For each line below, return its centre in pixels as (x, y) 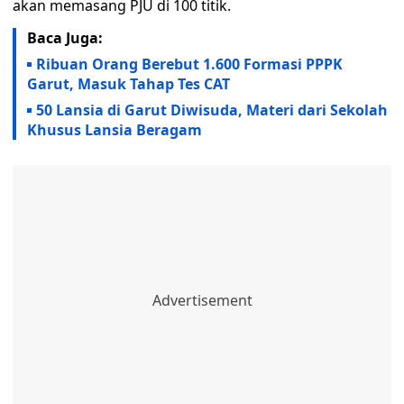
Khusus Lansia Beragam (115, 130)
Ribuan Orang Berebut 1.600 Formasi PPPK (189, 64)
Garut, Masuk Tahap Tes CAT (129, 84)
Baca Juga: (65, 38)
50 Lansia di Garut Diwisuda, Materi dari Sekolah (212, 110)
